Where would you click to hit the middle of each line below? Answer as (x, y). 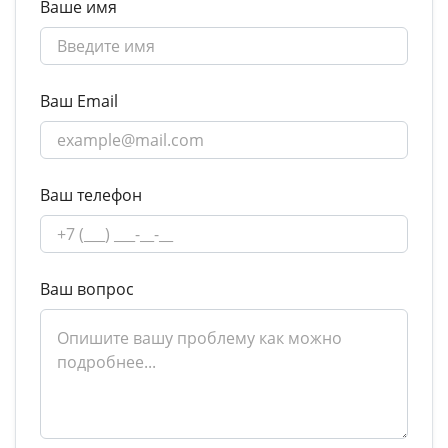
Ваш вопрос (87, 289)
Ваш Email (79, 101)
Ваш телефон (91, 195)
